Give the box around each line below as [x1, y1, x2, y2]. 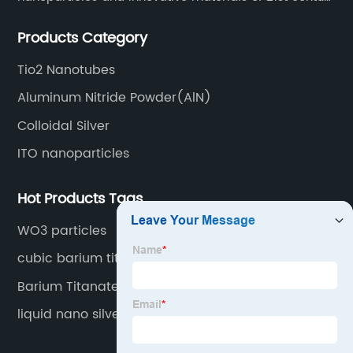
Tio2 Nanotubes [17, 59, 116, 80]
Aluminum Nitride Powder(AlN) [17, 87, 212, 109]
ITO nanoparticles [17, 143, 130, 165]
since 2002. [17, 7, 85, 28]
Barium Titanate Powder [17, 276, 170, 297]
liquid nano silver [17, 304, 125, 325]
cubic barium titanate [17, 248, 158, 269]
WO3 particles [17, 220, 107, 241]
